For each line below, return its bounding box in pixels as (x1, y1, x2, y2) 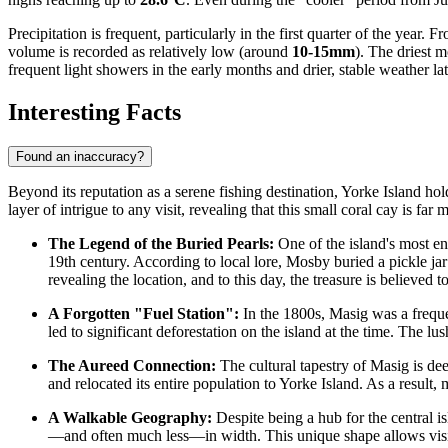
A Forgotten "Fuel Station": (48, 305, 239, 323)
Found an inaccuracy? (16, 149, 144, 165)
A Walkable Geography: (48, 409, 212, 427)
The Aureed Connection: (48, 357, 216, 375)
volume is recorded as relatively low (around (8, 43, 292, 61)
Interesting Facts (8, 99, 181, 126)
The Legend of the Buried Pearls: (48, 235, 274, 253)
